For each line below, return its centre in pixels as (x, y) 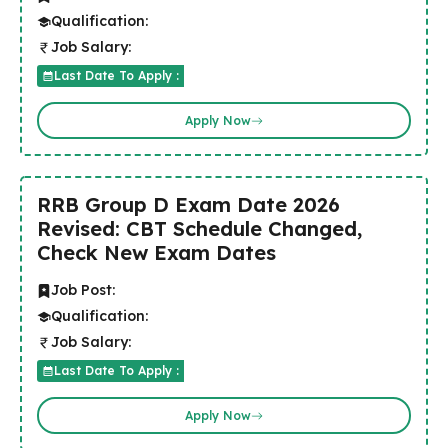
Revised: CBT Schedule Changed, (199, 229)
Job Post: (83, 290)
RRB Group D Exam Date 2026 (188, 205)
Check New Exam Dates (156, 253)
